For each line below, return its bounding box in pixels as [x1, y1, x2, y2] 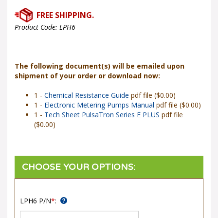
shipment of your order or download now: [15, 68, 160, 77]
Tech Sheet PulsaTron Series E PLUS [44, 107, 160, 116]
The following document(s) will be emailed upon [15, 58, 184, 67]
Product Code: [15, 19, 57, 28]
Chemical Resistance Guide [44, 87, 129, 96]
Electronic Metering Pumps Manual [44, 97, 154, 106]
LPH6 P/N [20, 193, 51, 202]
